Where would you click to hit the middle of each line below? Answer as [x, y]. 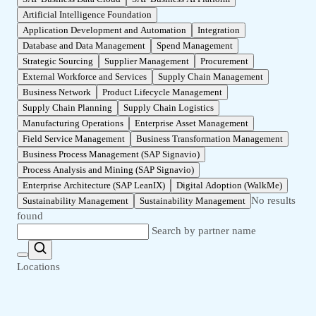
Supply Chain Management [211, 77]
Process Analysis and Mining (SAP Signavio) [108, 170]
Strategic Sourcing [58, 61]
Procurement [224, 61]
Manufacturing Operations [73, 123]
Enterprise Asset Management [192, 123]
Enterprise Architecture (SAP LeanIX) [94, 186]
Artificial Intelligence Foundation [87, 15]
